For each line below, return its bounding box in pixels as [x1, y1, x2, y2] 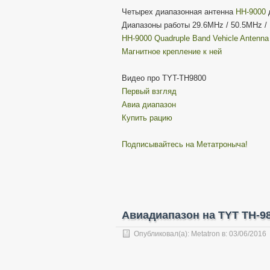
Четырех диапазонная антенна [122, 7, 236, 16]
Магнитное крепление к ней [122, 47, 222, 56]
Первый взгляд [122, 87, 177, 96]
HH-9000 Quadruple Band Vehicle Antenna [122, 34, 269, 43]
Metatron [191, 230, 220, 238]
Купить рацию [122, 113, 172, 122]
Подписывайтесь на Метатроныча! [122, 140, 248, 149]
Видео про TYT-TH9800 [122, 74, 206, 83]
